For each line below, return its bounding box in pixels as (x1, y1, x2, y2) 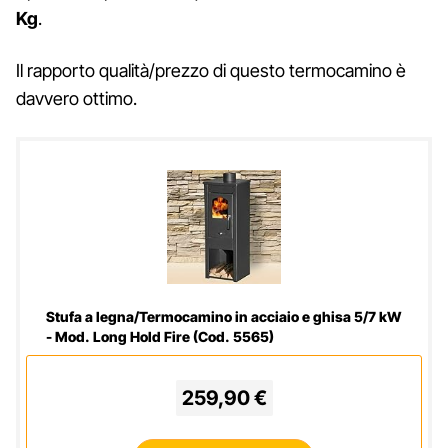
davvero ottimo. (16, 88, 137, 110)
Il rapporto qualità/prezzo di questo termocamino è (16, 60, 406, 82)
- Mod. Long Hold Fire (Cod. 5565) (46, 328, 274, 346)
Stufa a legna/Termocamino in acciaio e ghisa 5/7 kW (46, 308, 402, 326)
